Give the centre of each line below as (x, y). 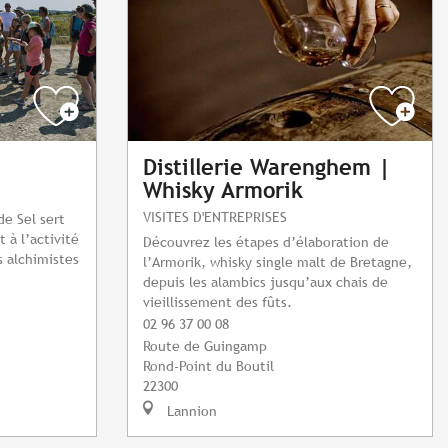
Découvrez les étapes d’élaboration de (266, 242)
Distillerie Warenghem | (267, 168)
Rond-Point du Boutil (208, 366)
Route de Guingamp (205, 346)
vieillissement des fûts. (217, 302)
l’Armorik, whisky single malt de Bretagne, (277, 262)
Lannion (190, 411)
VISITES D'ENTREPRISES (215, 217)
